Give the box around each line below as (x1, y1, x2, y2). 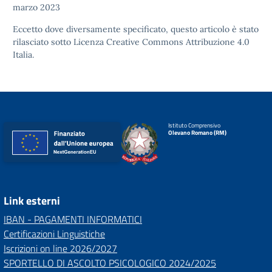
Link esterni (4, 192, 60, 209)
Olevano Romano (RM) (168, 128, 226, 137)
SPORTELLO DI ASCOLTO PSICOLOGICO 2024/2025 (4, 256, 216, 270)
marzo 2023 (13, 2, 60, 13)
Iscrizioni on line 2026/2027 (4, 241, 117, 256)
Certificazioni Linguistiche (4, 226, 105, 241)
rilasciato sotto (13, 36, 73, 47)
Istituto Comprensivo (168, 121, 220, 130)
